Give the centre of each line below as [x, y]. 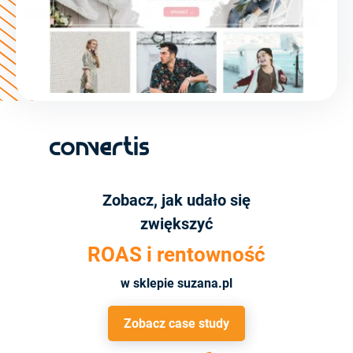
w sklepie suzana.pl [176, 284]
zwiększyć [176, 224]
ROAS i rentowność [176, 255]
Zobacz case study [176, 324]
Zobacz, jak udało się [176, 201]
